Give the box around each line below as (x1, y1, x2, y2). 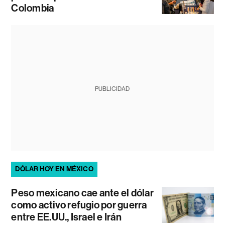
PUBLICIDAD (95, 85, 130, 92)
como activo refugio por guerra (11, 198, 147, 211)
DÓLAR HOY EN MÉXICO (15, 164, 93, 173)
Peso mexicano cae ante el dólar (11, 186, 154, 199)
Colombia (11, 2, 54, 14)
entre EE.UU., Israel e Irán (11, 210, 122, 223)
